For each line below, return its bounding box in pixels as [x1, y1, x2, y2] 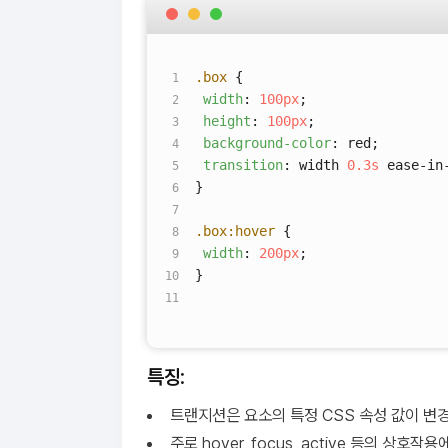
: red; [331, 135, 379, 151]
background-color [203, 135, 331, 151]
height [203, 113, 251, 129]
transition [203, 157, 283, 173]
